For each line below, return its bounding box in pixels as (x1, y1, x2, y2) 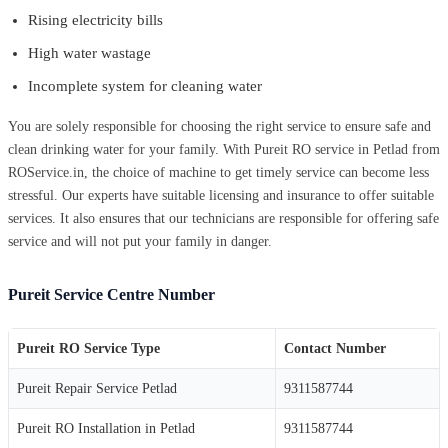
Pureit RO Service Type (17, 340, 160, 356)
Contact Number (284, 340, 386, 356)
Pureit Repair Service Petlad (17, 380, 177, 396)
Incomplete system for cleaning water (28, 77, 262, 94)
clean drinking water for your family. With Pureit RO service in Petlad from (8, 141, 440, 157)
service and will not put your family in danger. (8, 233, 272, 249)
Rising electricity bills (28, 11, 163, 28)
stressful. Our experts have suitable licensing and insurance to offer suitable (8, 187, 434, 203)
